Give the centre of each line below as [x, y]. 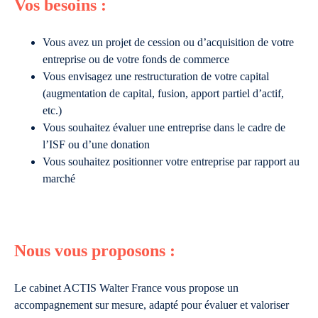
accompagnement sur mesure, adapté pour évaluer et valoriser [152, 305]
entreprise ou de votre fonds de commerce [136, 59]
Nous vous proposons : [95, 251]
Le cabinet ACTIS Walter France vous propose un [126, 288]
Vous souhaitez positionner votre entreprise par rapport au [171, 161]
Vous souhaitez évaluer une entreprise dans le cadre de [164, 127]
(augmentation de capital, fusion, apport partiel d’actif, [163, 93]
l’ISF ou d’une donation [96, 144]
